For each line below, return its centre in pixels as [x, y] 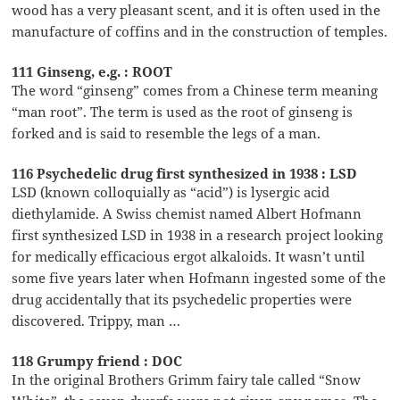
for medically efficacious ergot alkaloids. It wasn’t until [189, 257]
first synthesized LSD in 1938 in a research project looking [198, 235]
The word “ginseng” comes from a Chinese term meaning [195, 91]
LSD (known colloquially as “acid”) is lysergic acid [171, 192]
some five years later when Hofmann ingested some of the [199, 278]
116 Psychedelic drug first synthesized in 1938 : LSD [185, 174]
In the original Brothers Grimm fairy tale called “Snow [187, 380]
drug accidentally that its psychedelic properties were [182, 300]
